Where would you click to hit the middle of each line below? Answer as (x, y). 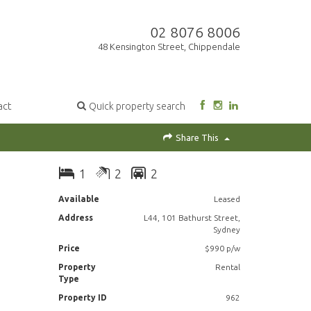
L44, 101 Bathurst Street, (192, 218)
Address (75, 218)
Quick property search (137, 107)
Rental (227, 267)
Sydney (226, 230)
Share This (197, 138)
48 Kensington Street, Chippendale (169, 47)
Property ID (82, 298)
